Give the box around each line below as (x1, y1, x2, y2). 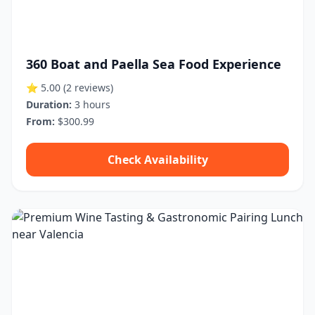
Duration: (26, 98, 72, 111)
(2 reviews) (63, 81, 113, 94)
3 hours (72, 98, 110, 111)
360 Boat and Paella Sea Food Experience (26, 56, 281, 72)
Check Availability (107, 152, 208, 167)
